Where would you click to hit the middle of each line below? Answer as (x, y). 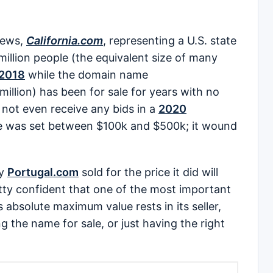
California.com (65, 40)
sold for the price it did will (148, 172)
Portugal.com (43, 172)
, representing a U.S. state (170, 40)
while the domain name (87, 74)
